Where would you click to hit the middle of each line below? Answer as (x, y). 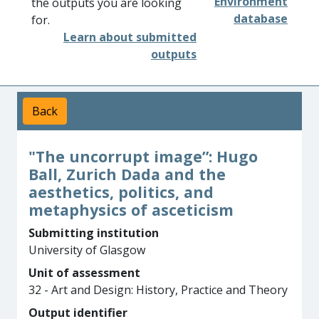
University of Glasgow (87, 250)
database (261, 19)
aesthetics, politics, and (121, 192)
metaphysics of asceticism (131, 210)
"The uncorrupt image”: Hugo (143, 156)
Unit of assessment (84, 273)
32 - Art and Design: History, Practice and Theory (158, 290)
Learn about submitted (130, 37)
